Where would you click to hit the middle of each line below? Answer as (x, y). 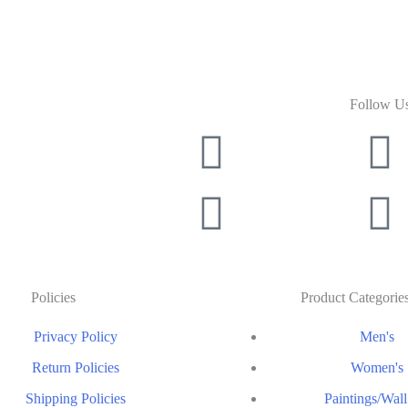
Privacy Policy (75, 336)
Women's (377, 367)
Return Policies (75, 367)
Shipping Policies (75, 398)
